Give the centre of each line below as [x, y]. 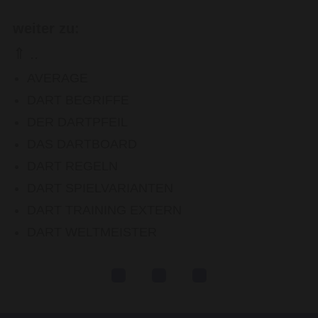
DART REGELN [72, 166]
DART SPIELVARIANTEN [100, 188]
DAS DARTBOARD [82, 144]
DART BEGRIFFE [78, 100]
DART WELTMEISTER [92, 232]
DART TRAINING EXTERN [104, 210]
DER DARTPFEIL [77, 122]
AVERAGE [57, 78]
